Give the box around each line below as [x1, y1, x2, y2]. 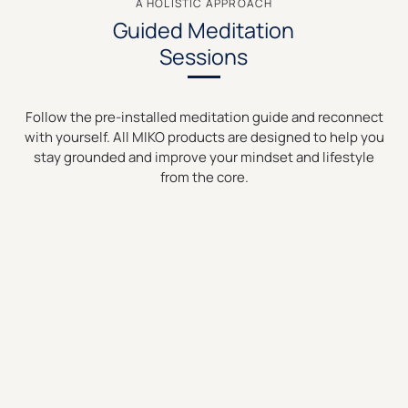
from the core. [159, 168, 249, 188]
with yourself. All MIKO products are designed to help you [24, 127, 384, 148]
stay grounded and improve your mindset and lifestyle [34, 148, 374, 168]
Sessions [159, 41, 249, 71]
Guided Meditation [113, 15, 295, 45]
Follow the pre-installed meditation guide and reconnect [25, 107, 383, 127]
